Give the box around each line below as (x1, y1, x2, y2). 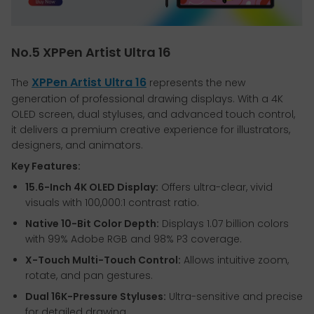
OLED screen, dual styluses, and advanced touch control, (11, 107, 295, 122)
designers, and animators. (11, 138, 143, 153)
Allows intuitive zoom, (181, 253, 289, 268)
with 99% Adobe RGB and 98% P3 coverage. (25, 232, 242, 247)
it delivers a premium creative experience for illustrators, (11, 123, 290, 137)
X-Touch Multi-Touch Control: (25, 253, 181, 268)
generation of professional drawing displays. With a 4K (11, 92, 283, 107)
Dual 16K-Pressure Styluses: (25, 289, 166, 304)
